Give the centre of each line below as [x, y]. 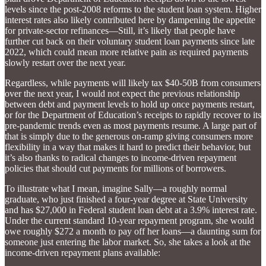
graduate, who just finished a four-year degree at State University [126, 199]
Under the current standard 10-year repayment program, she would [129, 221]
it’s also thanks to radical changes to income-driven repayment [121, 158]
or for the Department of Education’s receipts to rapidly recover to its [133, 115]
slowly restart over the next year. [65, 63]
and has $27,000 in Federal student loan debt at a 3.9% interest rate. [131, 210]
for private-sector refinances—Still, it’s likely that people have [120, 31]
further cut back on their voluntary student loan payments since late [130, 42]
